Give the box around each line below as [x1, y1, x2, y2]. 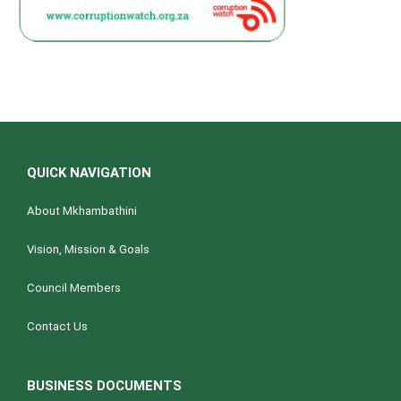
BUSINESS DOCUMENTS [27, 378, 182, 395]
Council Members [27, 281, 121, 295]
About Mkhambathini [27, 204, 137, 218]
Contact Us [27, 320, 88, 334]
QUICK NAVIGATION [27, 165, 151, 182]
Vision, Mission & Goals [27, 243, 149, 257]
